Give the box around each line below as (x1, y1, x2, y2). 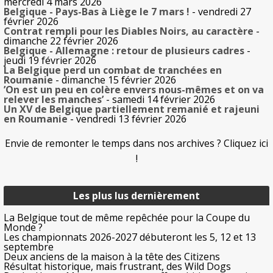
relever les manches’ (4, 93, 104, 107)
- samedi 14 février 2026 (104, 93, 215, 107)
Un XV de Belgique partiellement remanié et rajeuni (4, 102, 260, 116)
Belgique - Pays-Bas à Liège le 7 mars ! (4, 5, 190, 19)
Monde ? (4, 221, 43, 235)
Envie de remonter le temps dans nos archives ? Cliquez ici (5, 136, 268, 151)
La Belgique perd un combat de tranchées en (4, 63, 222, 77)
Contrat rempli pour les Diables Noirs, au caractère (4, 24, 253, 38)
